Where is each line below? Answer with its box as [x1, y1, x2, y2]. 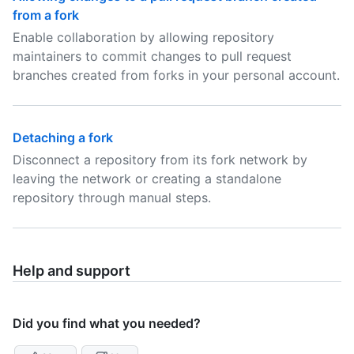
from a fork [13, 7, 79, 23]
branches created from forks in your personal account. [13, 67, 340, 83]
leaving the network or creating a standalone [13, 171, 281, 186]
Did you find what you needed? [13, 315, 201, 331]
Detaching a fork [13, 130, 113, 145]
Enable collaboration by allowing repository [13, 29, 274, 45]
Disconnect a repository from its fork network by [13, 152, 307, 168]
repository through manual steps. [13, 190, 211, 205]
